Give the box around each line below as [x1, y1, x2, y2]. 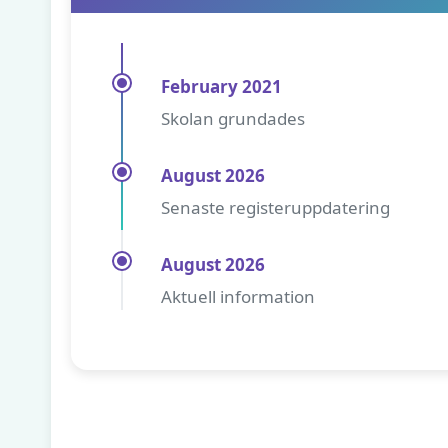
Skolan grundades [161, 107, 305, 130]
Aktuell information [161, 285, 315, 308]
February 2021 [161, 75, 282, 98]
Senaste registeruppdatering [161, 196, 390, 219]
